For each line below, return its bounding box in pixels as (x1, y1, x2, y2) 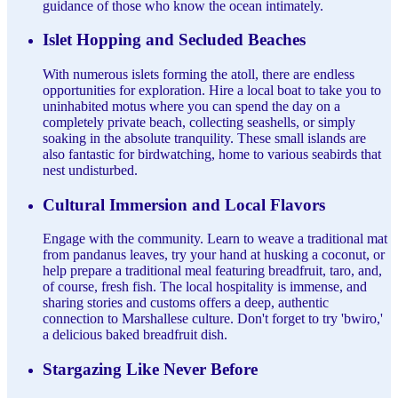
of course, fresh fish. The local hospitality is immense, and (43, 279, 367, 295)
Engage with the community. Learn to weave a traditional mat (43, 231, 387, 247)
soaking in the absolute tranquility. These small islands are (43, 131, 366, 147)
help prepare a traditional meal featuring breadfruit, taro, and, (43, 263, 382, 279)
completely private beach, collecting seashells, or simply (43, 115, 355, 131)
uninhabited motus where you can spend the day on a (43, 99, 340, 115)
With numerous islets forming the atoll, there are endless (43, 67, 354, 83)
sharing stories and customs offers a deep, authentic (43, 295, 329, 311)
